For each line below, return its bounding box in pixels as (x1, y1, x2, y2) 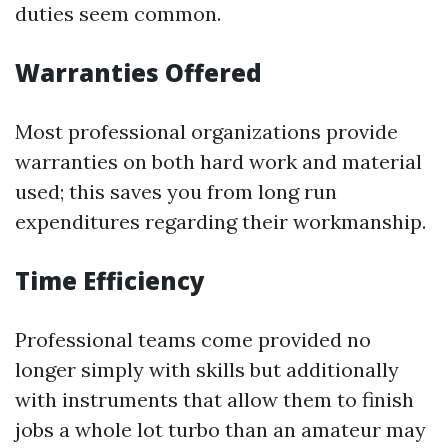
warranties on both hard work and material (15, 148, 422, 174)
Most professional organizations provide (15, 118, 398, 144)
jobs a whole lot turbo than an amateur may (15, 416, 426, 442)
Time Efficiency (15, 263, 205, 297)
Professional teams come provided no (15, 326, 371, 352)
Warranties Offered (15, 55, 262, 89)
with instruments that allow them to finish (15, 386, 414, 412)
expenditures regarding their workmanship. (15, 208, 426, 234)
